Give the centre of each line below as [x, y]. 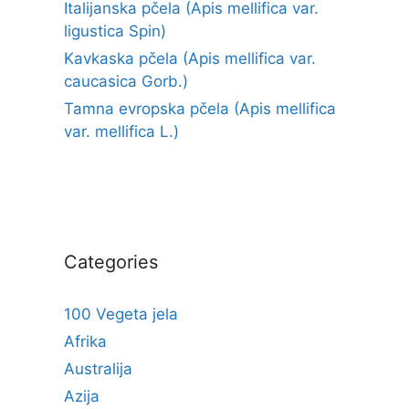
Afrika [85, 341]
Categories [111, 262]
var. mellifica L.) [121, 131]
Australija [98, 369]
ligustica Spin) [115, 31]
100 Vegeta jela [121, 314]
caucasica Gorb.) [126, 81]
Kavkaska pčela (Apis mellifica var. [190, 58]
